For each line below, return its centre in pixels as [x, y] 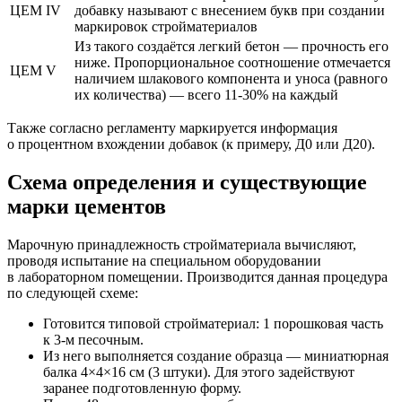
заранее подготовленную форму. [142, 388]
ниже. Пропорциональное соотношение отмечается [232, 63]
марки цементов [87, 206]
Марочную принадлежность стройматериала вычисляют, [182, 244]
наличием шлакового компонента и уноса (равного [231, 79]
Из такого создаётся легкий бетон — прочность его [232, 47]
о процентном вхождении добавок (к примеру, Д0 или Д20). [191, 144]
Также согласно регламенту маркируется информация [172, 128]
